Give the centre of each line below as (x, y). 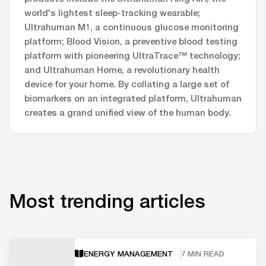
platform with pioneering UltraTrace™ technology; (132, 56)
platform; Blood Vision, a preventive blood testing (131, 41)
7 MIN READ (203, 253)
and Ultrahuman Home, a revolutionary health (122, 70)
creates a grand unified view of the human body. (128, 113)
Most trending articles (107, 201)
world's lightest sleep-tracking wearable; (112, 13)
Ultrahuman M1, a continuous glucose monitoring (132, 27)
